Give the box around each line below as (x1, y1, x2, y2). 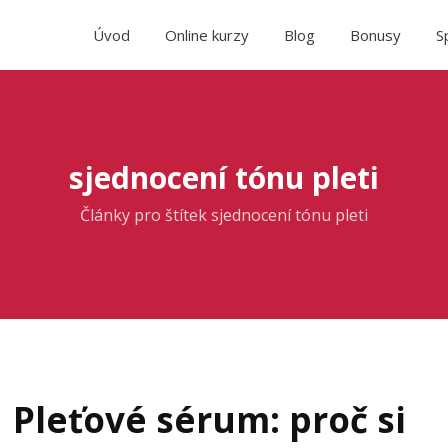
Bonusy (350, 24, 401, 45)
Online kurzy (165, 24, 249, 45)
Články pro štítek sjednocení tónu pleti (80, 204, 368, 226)
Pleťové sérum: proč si (12, 396, 406, 443)
